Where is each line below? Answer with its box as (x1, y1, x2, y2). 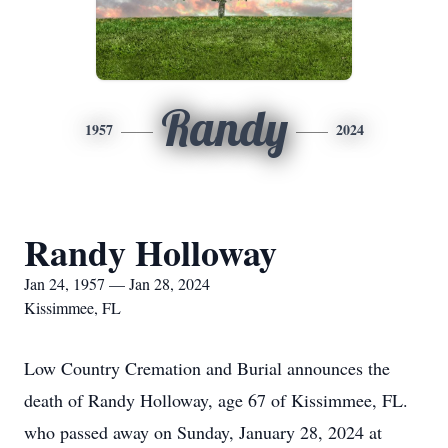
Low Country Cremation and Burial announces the (24, 356, 390, 380)
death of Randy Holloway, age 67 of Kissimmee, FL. (24, 388, 408, 412)
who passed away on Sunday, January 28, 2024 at (24, 420, 382, 444)
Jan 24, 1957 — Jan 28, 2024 (24, 273, 210, 294)
